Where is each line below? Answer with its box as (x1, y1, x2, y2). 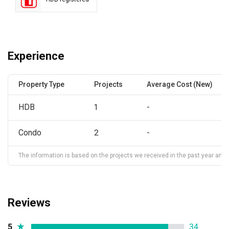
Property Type (18, 80, 64, 88)
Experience (8, 49, 64, 62)
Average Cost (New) (147, 80, 213, 88)
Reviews (8, 196, 51, 209)
